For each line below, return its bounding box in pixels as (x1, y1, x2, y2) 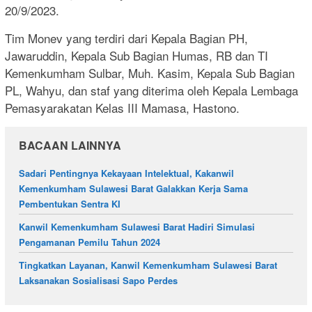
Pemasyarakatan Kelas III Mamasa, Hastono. (5, 98, 240, 116)
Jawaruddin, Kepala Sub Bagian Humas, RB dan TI (5, 46, 268, 64)
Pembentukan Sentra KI (19, 196, 120, 210)
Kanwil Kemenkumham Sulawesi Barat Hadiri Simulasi (19, 219, 255, 233)
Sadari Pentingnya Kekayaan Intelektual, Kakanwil (19, 166, 234, 180)
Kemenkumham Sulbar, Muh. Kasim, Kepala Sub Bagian (5, 63, 295, 81)
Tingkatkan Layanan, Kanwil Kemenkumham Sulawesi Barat (19, 258, 277, 272)
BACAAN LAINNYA (19, 136, 121, 153)
